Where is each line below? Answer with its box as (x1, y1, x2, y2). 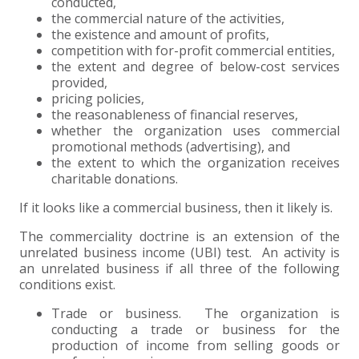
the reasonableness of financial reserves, (51, 106, 301, 124)
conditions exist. (19, 276, 115, 294)
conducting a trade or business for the (51, 321, 340, 339)
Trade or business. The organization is (51, 305, 340, 323)
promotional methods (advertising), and (51, 138, 290, 156)
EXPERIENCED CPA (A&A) (51, 18, 199, 36)
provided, (51, 74, 107, 92)
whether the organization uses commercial (51, 122, 340, 140)
